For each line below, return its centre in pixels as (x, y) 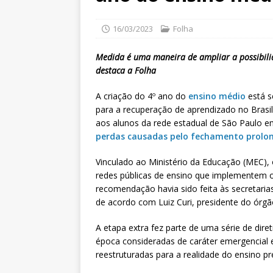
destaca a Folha (126, 71)
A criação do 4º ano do (142, 96)
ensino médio (217, 96)
